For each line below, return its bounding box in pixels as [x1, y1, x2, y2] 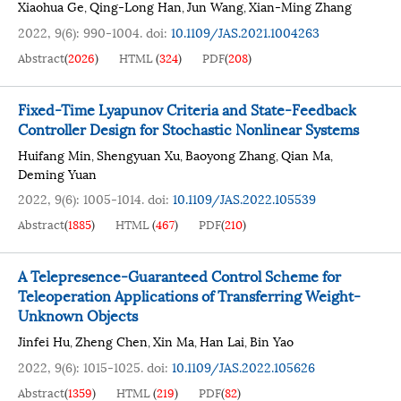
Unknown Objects [18, 303, 138, 326]
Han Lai [200, 331, 244, 350]
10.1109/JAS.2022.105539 [173, 189, 316, 208]
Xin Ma [153, 331, 194, 350]
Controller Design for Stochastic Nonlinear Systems [18, 117, 359, 140]
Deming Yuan [18, 164, 97, 183]
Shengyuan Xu [97, 145, 180, 164]
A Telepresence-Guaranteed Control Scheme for [18, 264, 341, 286]
